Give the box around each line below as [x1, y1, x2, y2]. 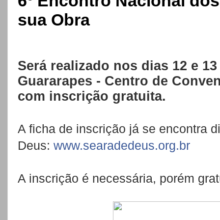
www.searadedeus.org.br [54, 139, 190, 153]
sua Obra [18, 10, 90, 29]
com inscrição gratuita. [18, 89, 166, 104]
